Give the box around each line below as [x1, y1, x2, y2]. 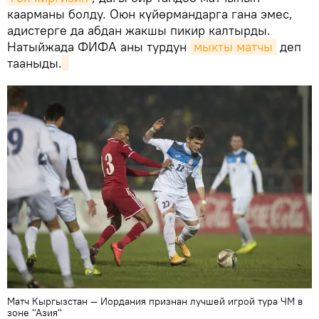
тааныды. [7, 55, 62, 72]
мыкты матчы [194, 38, 273, 56]
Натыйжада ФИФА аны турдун [7, 38, 190, 56]
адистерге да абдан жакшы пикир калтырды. [7, 22, 271, 39]
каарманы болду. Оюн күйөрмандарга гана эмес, [7, 6, 293, 23]
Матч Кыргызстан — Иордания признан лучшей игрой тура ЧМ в [7, 295, 303, 308]
